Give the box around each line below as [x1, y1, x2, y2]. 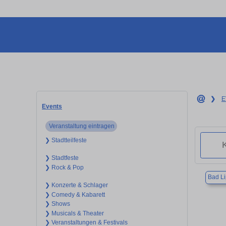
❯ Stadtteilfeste [44, 136, 87, 144]
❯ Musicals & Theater [44, 209, 104, 217]
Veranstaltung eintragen [48, 122, 115, 130]
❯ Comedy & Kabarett [44, 191, 105, 198]
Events [42, 102, 62, 110]
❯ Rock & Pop [44, 163, 84, 171]
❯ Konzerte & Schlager [44, 182, 108, 189]
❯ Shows [44, 200, 70, 208]
